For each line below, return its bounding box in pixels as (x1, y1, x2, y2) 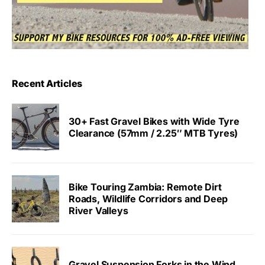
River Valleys (69, 205, 128, 217)
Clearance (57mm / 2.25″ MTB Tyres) (69, 127, 238, 140)
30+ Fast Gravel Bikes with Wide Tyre (69, 115, 240, 128)
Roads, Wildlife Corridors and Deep (69, 193, 228, 205)
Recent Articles (12, 77, 82, 90)
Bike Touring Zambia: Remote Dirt (69, 181, 222, 193)
